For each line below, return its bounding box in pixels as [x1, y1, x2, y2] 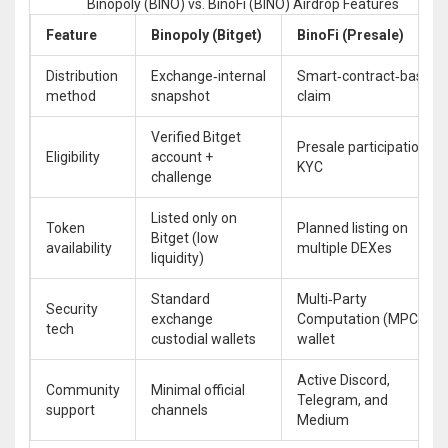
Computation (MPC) [297, 310, 423, 327]
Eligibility [46, 148, 100, 165]
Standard [151, 290, 210, 307]
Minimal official [151, 381, 245, 398]
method [46, 87, 96, 104]
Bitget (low [151, 229, 219, 246]
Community [46, 381, 120, 398]
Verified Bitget [151, 128, 241, 145]
